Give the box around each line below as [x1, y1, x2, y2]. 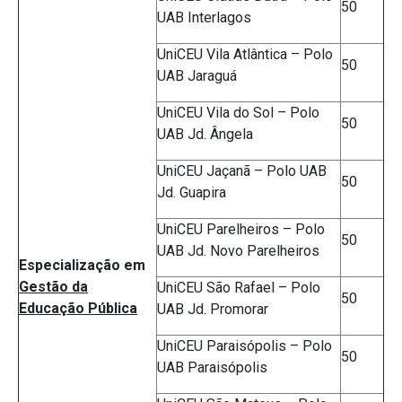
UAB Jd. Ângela [157, 126, 253, 144]
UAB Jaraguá [157, 67, 237, 85]
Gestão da [19, 278, 88, 296]
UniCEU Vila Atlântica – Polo [157, 46, 333, 64]
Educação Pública [19, 300, 137, 318]
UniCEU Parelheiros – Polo [157, 221, 325, 239]
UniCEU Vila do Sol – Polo [157, 104, 319, 122]
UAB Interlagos [157, 9, 251, 27]
